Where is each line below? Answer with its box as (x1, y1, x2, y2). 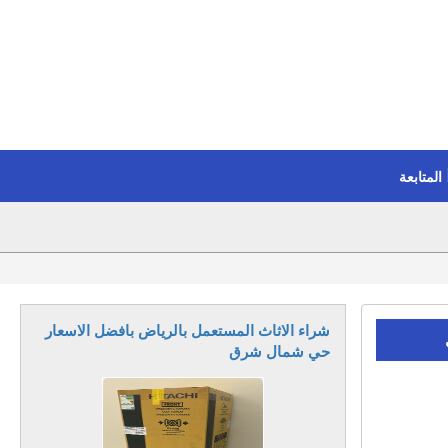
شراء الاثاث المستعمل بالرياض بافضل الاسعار (45, 322, 330, 339)
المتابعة (399, 169, 443, 185)
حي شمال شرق (229, 343, 330, 360)
